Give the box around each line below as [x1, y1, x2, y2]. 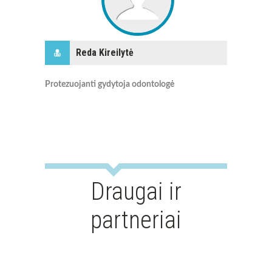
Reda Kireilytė [76, 47, 134, 59]
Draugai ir [90, 177, 182, 206]
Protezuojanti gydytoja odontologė [45, 80, 174, 89]
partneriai [90, 206, 182, 235]
